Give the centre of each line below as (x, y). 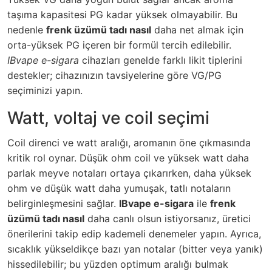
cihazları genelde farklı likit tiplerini (161, 60)
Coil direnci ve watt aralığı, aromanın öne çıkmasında (129, 143)
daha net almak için (197, 30)
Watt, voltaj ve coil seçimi (108, 118)
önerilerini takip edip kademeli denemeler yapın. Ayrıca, (134, 234)
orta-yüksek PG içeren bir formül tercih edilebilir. (119, 45)
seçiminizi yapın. (45, 90)
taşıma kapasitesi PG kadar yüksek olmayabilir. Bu (122, 15)
